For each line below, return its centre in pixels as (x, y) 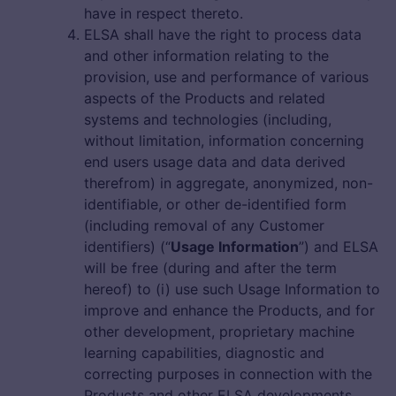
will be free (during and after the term (210, 268)
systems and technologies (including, (208, 120)
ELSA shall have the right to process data (223, 35)
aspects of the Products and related (205, 99)
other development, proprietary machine (219, 332)
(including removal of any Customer (204, 226)
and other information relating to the (206, 56)
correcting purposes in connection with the (228, 374)
